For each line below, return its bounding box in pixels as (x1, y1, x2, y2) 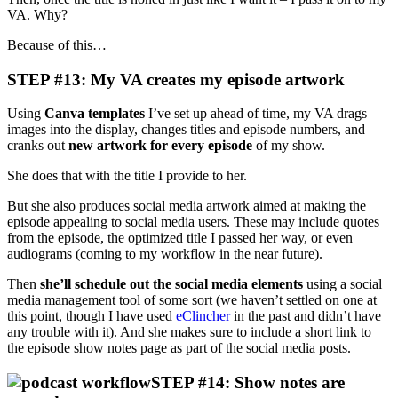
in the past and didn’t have (230, 308, 381, 324)
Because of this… (7, 36, 107, 52)
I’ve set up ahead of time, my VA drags (145, 106, 367, 122)
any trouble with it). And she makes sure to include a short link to (7, 324, 371, 340)
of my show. (252, 138, 325, 154)
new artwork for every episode (68, 138, 252, 154)
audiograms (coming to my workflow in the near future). (7, 246, 322, 262)
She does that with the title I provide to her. (7, 168, 247, 184)
